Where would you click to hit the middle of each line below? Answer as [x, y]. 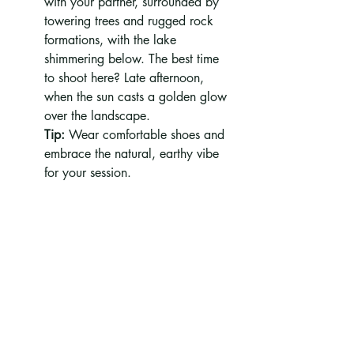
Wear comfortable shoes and [147, 135]
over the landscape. [97, 116]
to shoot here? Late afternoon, [126, 78]
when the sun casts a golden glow [137, 97]
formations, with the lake [112, 40]
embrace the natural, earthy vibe [134, 154]
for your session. [88, 173]
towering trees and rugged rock [131, 21]
